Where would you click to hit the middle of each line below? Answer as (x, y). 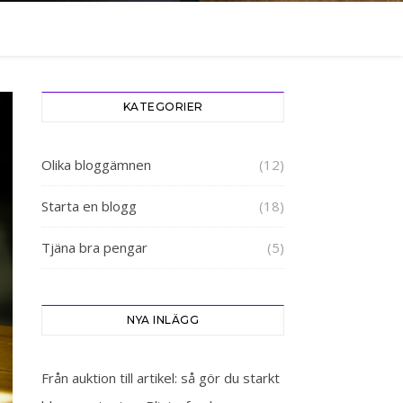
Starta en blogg (89, 206)
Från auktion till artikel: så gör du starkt (161, 378)
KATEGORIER (163, 107)
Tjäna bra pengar (94, 247)
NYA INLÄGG (163, 320)
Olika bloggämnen (96, 165)
